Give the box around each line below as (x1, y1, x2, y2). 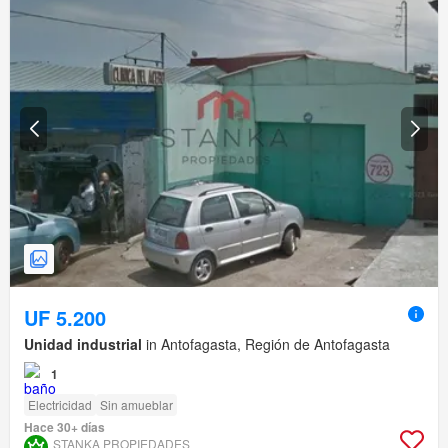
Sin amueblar (100, 396, 173, 414)
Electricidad (28, 396, 92, 414)
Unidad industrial (24, 334, 142, 355)
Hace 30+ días (24, 418, 105, 437)
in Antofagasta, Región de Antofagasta (142, 334, 390, 355)
